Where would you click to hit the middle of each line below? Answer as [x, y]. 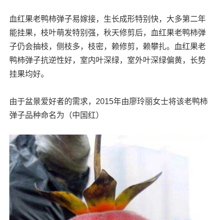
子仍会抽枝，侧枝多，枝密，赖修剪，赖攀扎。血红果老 [107, 46]
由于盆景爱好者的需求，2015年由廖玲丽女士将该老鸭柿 [108, 101]
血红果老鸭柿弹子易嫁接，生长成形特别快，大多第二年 [107, 19]
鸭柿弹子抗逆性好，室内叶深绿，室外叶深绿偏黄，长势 [107, 60]
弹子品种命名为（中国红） [56, 115]
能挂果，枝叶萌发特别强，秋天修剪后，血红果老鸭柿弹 [107, 33]
